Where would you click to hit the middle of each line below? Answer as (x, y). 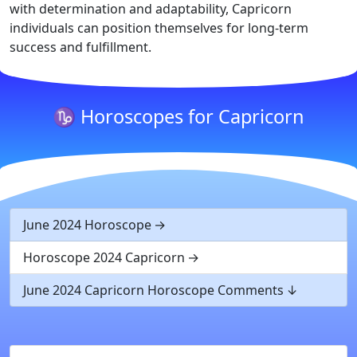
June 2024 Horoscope (87, 225)
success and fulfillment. (80, 47)
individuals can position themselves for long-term (159, 28)
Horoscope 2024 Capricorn (104, 257)
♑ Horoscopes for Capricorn (178, 116)
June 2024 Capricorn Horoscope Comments (153, 290)
